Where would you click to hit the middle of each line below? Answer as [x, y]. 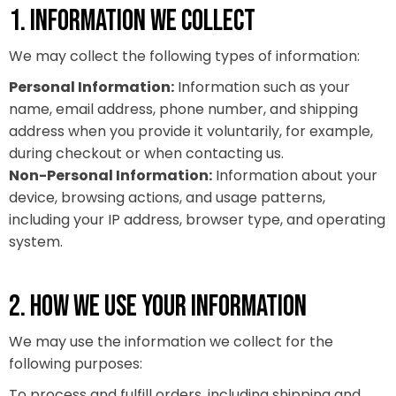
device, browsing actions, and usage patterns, [167, 198]
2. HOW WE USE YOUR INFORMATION [158, 307]
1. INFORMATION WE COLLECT [132, 21]
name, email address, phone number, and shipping [183, 109]
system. [36, 242]
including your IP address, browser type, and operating [197, 220]
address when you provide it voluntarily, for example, [191, 131]
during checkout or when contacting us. [146, 153]
